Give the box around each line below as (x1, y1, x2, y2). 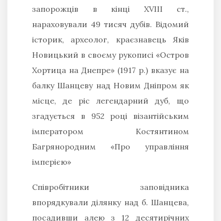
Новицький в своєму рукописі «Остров (32, 49, 189, 60)
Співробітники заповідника (32, 182, 189, 192)
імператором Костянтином (32, 126, 189, 136)
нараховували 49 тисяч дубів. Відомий (32, 19, 189, 29)
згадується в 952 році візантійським (32, 110, 189, 121)
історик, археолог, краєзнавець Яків (32, 34, 189, 44)
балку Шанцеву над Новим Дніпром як (32, 80, 189, 90)
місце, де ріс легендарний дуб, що (32, 95, 189, 106)
